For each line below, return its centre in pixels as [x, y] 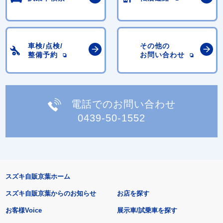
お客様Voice [23, 211]
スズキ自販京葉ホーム [38, 177]
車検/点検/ [46, 46]
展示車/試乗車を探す [147, 211]
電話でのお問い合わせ [123, 104]
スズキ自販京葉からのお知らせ [51, 194]
